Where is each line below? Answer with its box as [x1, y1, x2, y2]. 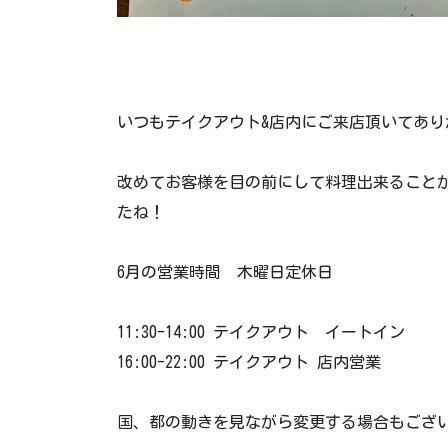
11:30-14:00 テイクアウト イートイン [117, 323, 405, 340]
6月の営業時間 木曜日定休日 [117, 263, 333, 280]
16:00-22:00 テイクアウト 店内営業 [117, 353, 381, 370]
